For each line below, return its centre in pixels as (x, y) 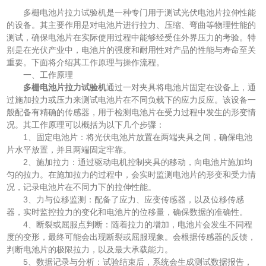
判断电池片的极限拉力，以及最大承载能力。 (90, 250)
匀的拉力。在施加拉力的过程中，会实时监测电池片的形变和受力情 (132, 175)
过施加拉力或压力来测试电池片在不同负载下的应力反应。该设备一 (132, 100)
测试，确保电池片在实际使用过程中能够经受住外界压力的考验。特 (132, 38)
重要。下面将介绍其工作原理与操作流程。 (86, 63)
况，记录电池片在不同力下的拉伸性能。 (82, 187)
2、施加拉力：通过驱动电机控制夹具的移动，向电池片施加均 (130, 162)
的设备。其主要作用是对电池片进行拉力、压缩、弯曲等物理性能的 (132, 25)
